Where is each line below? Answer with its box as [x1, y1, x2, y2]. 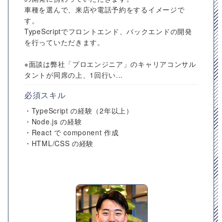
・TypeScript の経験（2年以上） [24, 106, 133, 115]
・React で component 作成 [24, 127, 119, 137]
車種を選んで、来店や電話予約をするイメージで [24, 4, 185, 14]
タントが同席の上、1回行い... [24, 70, 123, 80]
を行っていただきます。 [24, 37, 105, 47]
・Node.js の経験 [24, 116, 82, 126]
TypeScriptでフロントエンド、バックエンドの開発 [24, 26, 192, 36]
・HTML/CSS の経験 [24, 138, 94, 148]
